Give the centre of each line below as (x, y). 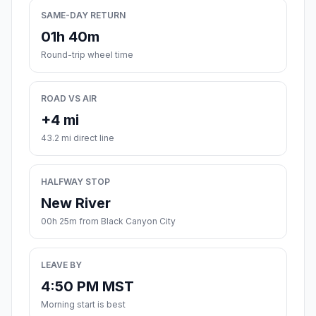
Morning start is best (83, 305)
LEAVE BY (61, 265)
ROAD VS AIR (69, 99)
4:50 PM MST (87, 287)
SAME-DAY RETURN (83, 16)
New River (76, 203)
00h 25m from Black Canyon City (108, 221)
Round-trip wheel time (87, 55)
